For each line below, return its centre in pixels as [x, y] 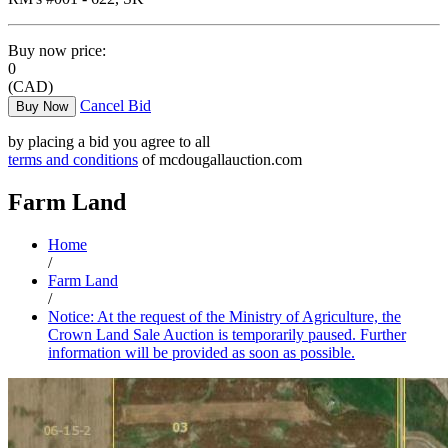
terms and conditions [73, 160]
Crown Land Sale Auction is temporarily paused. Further [227, 335]
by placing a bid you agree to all [109, 142]
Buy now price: [57, 51]
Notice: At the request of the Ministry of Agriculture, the [224, 317]
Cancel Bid [115, 106]
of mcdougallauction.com [220, 160]
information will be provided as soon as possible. [201, 353]
